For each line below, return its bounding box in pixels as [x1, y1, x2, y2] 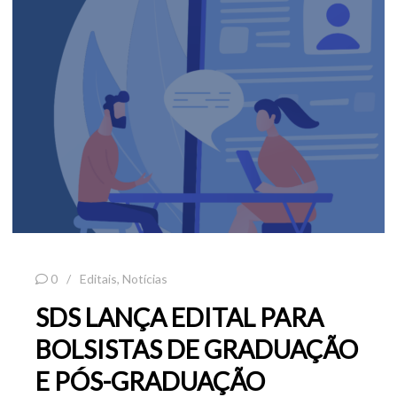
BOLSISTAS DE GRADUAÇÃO [35, 333, 358, 364]
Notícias [122, 270, 167, 286]
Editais [80, 270, 117, 286]
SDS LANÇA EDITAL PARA [35, 301, 323, 332]
